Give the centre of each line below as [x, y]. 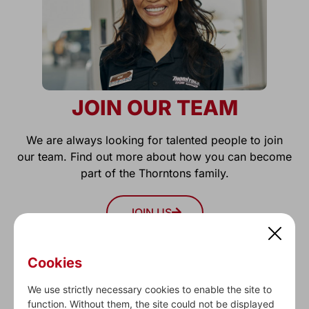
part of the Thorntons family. [154, 173]
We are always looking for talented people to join [154, 140]
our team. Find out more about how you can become [154, 157]
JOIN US [150, 213]
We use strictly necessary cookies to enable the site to [150, 289]
